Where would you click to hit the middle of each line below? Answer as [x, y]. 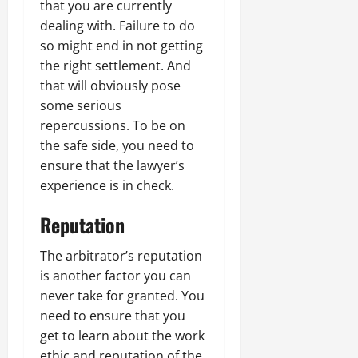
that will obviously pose [110, 85]
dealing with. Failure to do [117, 25]
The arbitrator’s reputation [121, 255]
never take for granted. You [122, 295]
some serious [81, 105]
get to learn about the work [122, 335]
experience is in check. [107, 185]
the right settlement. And [115, 65]
